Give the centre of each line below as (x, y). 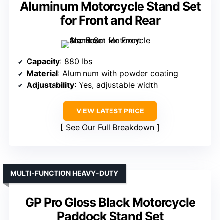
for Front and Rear (110, 20)
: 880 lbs (76, 61)
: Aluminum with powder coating (118, 73)
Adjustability (50, 85)
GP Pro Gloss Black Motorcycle (110, 202)
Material (42, 73)
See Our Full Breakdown (110, 127)
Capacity (43, 61)
